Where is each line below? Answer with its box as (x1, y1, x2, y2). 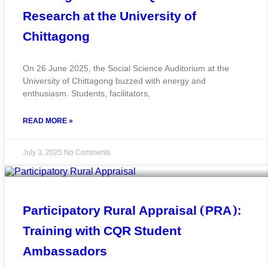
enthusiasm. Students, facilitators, (23, 88, 150, 98)
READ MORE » (23, 115, 73, 127)
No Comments (64, 148, 111, 157)
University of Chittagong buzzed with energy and (23, 75, 206, 86)
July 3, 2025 (23, 148, 64, 157)
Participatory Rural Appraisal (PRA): (23, 200, 241, 221)
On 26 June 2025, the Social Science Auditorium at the (23, 63, 229, 73)
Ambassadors (23, 241, 107, 262)
